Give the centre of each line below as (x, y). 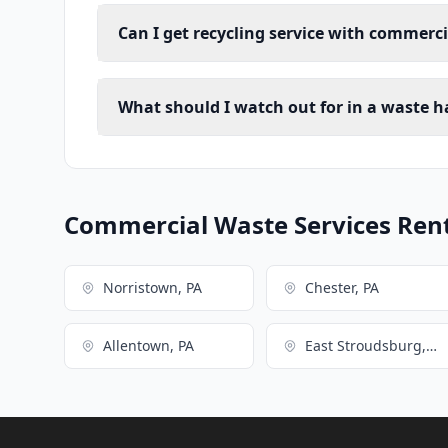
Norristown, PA (152, 288)
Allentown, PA (148, 346)
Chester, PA (342, 288)
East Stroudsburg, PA (432, 346)
